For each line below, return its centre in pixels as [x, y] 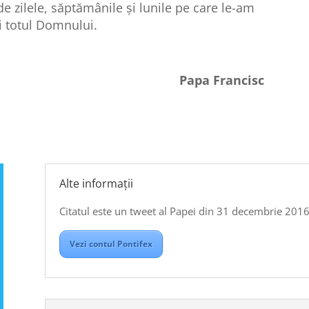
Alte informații [96, 183]
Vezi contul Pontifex [111, 243]
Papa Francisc [222, 80]
